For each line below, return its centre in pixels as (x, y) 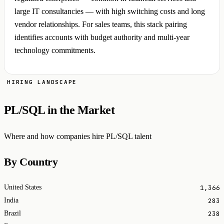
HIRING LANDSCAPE (42, 82)
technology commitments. (55, 50)
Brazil (12, 213)
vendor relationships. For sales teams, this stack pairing (101, 24)
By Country (31, 162)
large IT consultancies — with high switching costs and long (110, 11)
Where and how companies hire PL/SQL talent (78, 136)
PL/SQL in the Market (59, 110)
